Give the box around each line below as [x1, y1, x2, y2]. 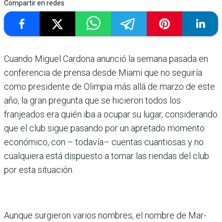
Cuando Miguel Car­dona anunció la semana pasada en [4, 53, 208, 64]
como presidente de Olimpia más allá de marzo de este [4, 81, 215, 92]
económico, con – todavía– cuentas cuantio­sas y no [4, 136, 204, 147]
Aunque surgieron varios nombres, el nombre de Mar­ [4, 210, 206, 221]
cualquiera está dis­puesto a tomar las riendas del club [4, 150, 209, 161]
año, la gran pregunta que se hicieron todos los [4, 95, 181, 106]
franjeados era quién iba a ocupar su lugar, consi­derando [4, 109, 218, 119]
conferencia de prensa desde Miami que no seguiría [4, 67, 202, 78]
